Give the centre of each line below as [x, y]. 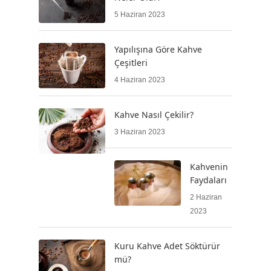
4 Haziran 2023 [140, 80]
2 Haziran [206, 197]
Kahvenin [209, 166]
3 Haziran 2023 [140, 132]
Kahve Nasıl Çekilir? [154, 114]
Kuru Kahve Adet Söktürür [167, 246]
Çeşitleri [131, 62]
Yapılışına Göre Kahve [158, 49]
